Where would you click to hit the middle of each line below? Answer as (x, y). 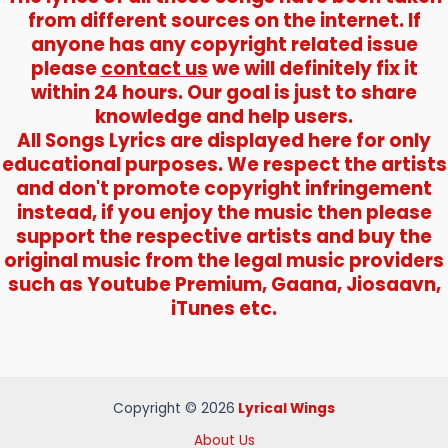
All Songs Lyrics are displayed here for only (224, 141)
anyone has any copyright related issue (224, 45)
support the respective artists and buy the (224, 237)
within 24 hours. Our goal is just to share (224, 93)
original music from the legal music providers (224, 261)
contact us (154, 69)
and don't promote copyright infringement (224, 189)
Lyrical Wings (286, 409)
